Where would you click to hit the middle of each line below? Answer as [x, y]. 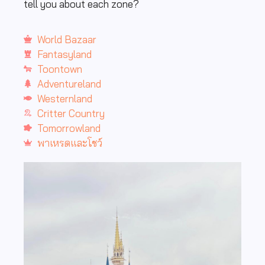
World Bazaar [67, 39]
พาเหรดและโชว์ [70, 143]
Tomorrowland [69, 128]
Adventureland [69, 83]
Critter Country [71, 113]
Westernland [64, 98]
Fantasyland [64, 54]
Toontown [59, 69]
